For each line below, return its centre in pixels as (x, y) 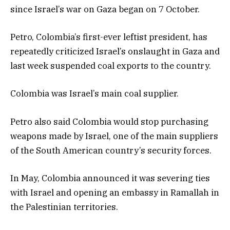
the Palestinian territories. (64, 207)
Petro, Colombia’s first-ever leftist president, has (109, 37)
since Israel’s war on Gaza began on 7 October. (105, 9)
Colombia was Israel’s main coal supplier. (94, 94)
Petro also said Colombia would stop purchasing (109, 121)
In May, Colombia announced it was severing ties (110, 178)
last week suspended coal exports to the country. (111, 66)
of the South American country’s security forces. (111, 150)
